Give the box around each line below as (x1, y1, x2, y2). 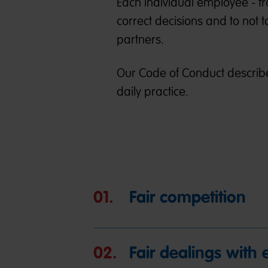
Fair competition (129, 186, 246, 208)
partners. (117, 32, 165, 47)
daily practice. (117, 84, 189, 99)
